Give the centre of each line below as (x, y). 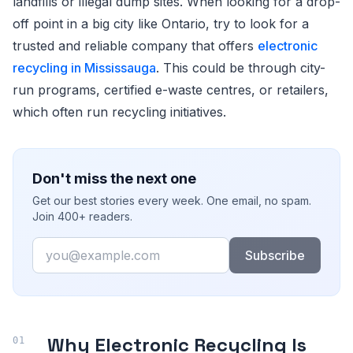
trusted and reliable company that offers (135, 45)
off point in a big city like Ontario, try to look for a (161, 23)
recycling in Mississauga (84, 67)
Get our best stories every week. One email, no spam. (172, 200)
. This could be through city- (241, 67)
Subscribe (275, 255)
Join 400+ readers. (82, 216)
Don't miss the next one (114, 178)
